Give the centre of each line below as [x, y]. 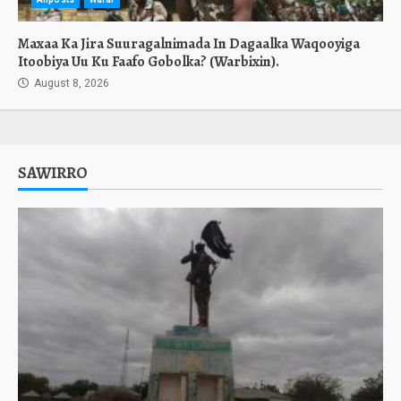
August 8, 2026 [70, 83]
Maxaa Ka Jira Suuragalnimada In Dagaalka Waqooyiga [189, 44]
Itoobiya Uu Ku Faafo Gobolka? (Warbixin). [149, 62]
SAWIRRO [53, 173]
